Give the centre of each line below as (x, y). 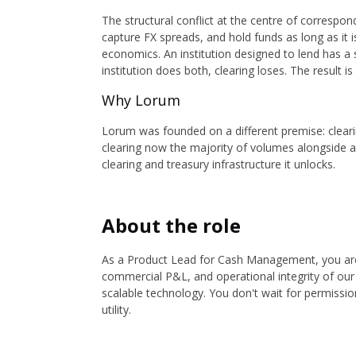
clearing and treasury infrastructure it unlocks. (219, 164)
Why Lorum (141, 100)
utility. (116, 310)
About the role (171, 225)
